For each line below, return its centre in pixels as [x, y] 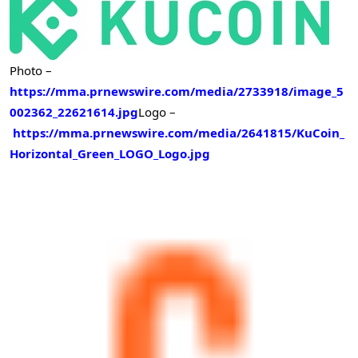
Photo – [31, 70]
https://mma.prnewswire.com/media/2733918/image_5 [177, 91]
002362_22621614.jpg [74, 111]
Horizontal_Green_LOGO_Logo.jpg [110, 153]
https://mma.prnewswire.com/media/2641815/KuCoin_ [179, 132]
